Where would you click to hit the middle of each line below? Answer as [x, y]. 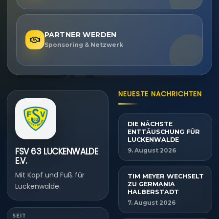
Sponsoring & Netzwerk [84, 45]
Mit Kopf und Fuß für [50, 175]
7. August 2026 [152, 202]
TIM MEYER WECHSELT [166, 176]
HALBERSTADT [154, 192]
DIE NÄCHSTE [150, 124]
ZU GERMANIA [151, 184]
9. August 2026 [152, 150]
